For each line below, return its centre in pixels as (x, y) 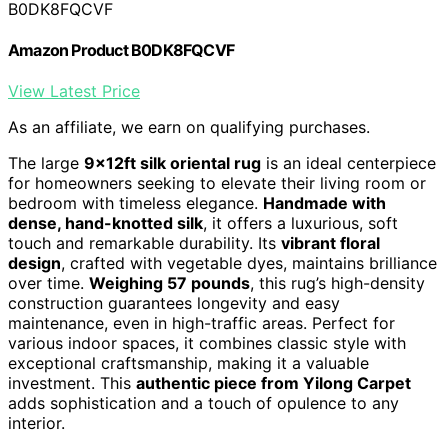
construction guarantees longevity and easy (174, 303)
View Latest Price (74, 91)
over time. (48, 283)
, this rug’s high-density (337, 283)
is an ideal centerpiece (348, 163)
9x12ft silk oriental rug (172, 163)
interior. (36, 423)
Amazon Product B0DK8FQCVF (121, 50)
